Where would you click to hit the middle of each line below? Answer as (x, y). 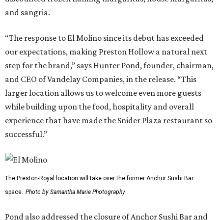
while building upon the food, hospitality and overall (99, 106)
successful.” (26, 134)
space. (14, 192)
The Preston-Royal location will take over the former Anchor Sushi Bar (99, 178)
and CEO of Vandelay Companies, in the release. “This (101, 79)
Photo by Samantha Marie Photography (75, 192)
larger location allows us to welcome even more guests (103, 93)
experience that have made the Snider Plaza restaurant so (109, 120)
